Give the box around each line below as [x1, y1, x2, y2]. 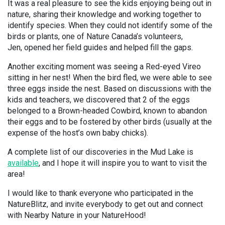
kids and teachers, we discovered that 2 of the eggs [8, 95, 190, 104]
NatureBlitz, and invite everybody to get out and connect [8, 199, 203, 209]
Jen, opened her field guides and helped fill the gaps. [8, 43, 193, 52]
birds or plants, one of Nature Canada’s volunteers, [8, 32, 183, 41]
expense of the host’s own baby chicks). [8, 128, 148, 138]
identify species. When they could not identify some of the [8, 21, 212, 30]
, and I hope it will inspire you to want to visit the [39, 158, 207, 168]
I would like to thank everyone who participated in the [8, 188, 193, 198]
